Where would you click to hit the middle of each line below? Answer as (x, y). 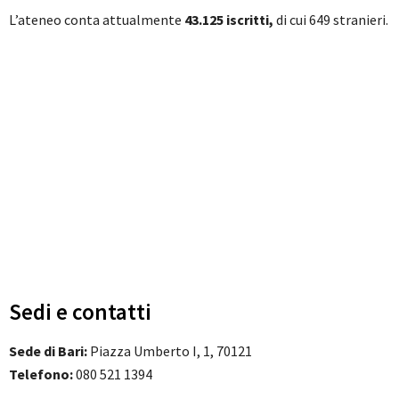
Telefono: (42, 374)
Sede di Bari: (49, 350)
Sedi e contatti (80, 311)
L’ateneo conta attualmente (97, 19)
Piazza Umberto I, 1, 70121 (171, 350)
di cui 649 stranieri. (331, 19)
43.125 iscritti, (229, 19)
